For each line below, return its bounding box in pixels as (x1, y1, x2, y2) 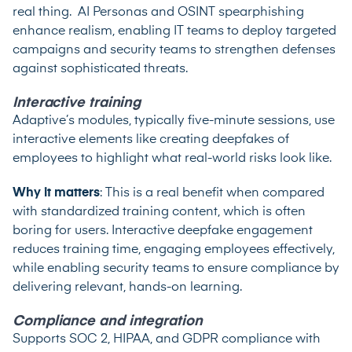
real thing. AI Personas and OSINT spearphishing (13, 6, 304, 20)
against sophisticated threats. (13, 63, 188, 76)
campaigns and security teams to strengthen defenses (13, 44, 335, 57)
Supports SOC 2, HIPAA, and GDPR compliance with (13, 333, 321, 346)
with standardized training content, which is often (13, 206, 306, 219)
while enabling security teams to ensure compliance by (13, 262, 339, 276)
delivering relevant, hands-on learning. (13, 281, 242, 295)
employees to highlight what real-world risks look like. (13, 152, 335, 166)
